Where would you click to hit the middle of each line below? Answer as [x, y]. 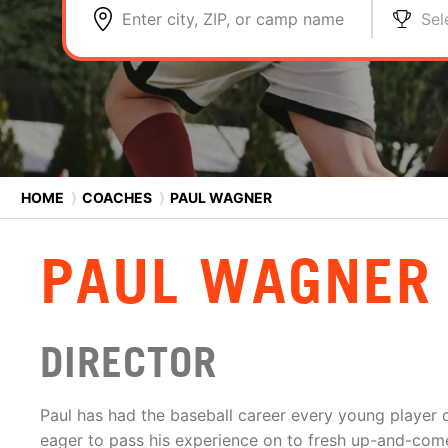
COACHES [117, 197]
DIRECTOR [128, 362]
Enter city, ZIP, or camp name [233, 19]
